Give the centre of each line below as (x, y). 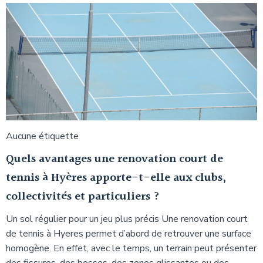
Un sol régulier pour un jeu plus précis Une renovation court (127, 219)
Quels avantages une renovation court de (114, 159)
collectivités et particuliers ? (83, 196)
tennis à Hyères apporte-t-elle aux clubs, (116, 178)
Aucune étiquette (42, 136)
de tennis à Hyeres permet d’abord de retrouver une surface (129, 233)
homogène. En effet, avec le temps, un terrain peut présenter (131, 248)
